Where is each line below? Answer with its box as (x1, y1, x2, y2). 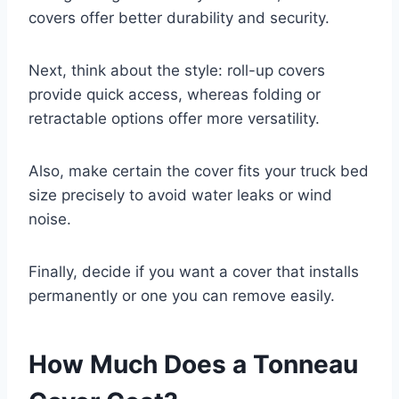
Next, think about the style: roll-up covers (28, 61, 325, 79)
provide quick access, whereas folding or (28, 85, 321, 103)
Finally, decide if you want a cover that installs (28, 262, 359, 281)
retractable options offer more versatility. (28, 109, 320, 127)
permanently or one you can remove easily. (28, 286, 335, 305)
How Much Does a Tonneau (28, 348, 358, 379)
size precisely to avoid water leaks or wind (28, 185, 332, 204)
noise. (28, 209, 71, 228)
